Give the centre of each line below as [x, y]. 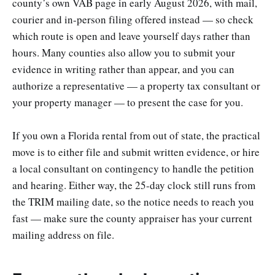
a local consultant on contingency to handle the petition [133, 169]
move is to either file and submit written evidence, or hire [136, 152]
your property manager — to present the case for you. [128, 103]
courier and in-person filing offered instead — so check [133, 20]
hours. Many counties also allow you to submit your [124, 53]
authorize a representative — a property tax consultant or [136, 86]
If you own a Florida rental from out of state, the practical [136, 136]
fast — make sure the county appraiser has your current [132, 219]
